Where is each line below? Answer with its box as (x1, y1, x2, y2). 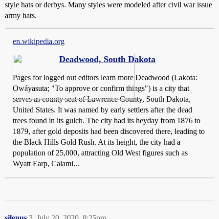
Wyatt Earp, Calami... (13, 159, 79, 168)
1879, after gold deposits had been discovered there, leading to (13, 127, 205, 135)
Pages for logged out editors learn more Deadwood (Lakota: (13, 73, 197, 82)
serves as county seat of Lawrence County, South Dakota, (13, 95, 191, 103)
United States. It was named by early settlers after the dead (13, 106, 192, 114)
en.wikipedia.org (13, 37, 65, 45)
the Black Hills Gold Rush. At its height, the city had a (13, 138, 180, 146)
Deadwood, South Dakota (59, 54, 156, 64)
